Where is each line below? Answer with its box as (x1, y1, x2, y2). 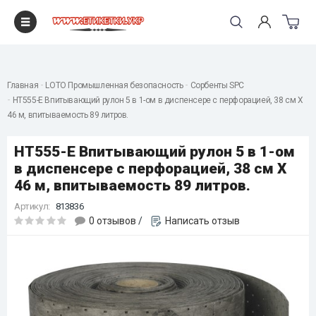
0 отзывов (89, 215, 137, 226)
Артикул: (14, 201, 50, 212)
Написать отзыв (164, 215, 240, 226)
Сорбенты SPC (190, 80, 244, 90)
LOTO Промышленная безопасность (45, 80, 183, 90)
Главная (7, 80, 39, 90)
